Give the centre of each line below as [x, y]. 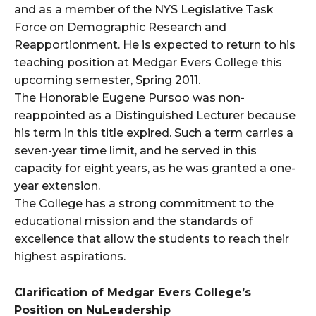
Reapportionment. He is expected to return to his [155, 45]
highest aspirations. [70, 257]
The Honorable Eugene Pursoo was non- [129, 98]
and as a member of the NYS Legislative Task [144, 10]
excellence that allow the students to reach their [152, 239]
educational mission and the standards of [133, 221]
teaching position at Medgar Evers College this [148, 63]
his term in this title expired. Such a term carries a [154, 133]
